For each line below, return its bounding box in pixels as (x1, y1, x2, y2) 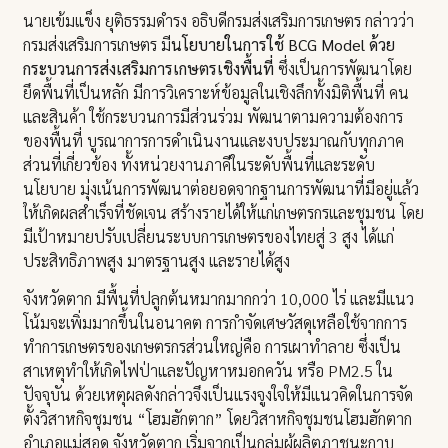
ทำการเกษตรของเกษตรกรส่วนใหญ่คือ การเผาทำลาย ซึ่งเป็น (23, 336, 402, 358)
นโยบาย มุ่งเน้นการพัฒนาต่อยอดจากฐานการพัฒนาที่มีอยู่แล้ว (23, 177, 420, 199)
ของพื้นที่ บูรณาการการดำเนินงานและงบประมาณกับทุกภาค (23, 129, 405, 151)
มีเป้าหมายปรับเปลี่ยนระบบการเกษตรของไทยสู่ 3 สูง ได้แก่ (23, 225, 395, 247)
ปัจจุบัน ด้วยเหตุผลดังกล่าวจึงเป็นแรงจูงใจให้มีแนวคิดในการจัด (23, 384, 414, 406)
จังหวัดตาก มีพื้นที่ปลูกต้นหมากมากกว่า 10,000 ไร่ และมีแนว (23, 288, 415, 310)
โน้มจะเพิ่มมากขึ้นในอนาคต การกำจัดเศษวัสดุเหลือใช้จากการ (23, 312, 408, 334)
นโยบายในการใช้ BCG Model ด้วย (171, 33, 396, 55)
